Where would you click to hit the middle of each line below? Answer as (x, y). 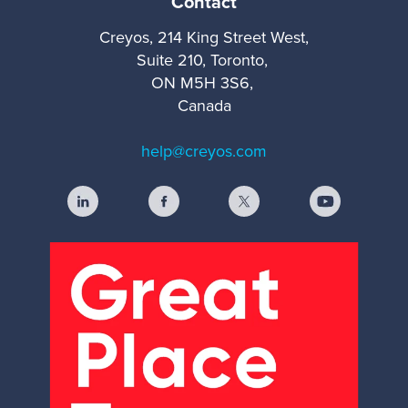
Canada (204, 105)
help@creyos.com (204, 151)
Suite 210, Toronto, (204, 60)
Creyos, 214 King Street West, (204, 37)
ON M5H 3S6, (204, 82)
